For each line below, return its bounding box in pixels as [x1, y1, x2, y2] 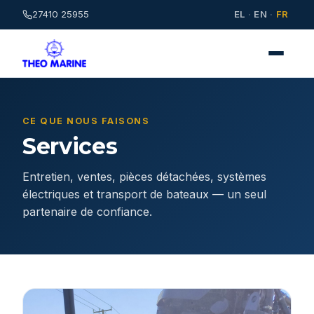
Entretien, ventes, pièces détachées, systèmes [22, 169, 266, 184]
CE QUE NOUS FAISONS [22, 115, 150, 126]
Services [22, 132, 118, 160]
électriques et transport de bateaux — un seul [22, 186, 266, 201]
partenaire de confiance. [22, 204, 152, 219]
